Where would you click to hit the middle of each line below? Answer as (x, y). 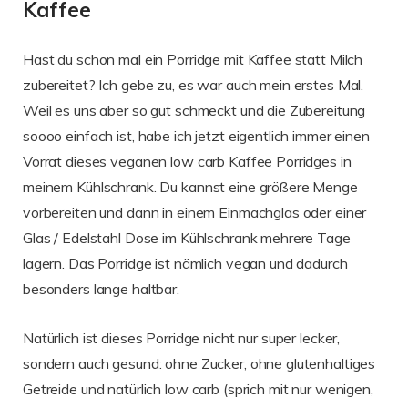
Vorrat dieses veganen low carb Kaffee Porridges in (187, 161)
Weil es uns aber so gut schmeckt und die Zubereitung (194, 110)
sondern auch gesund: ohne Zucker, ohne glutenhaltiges (199, 363)
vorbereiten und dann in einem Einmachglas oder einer (195, 212)
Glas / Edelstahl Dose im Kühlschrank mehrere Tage (187, 237)
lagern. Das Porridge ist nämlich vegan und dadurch (185, 263)
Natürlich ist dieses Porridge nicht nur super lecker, (182, 337)
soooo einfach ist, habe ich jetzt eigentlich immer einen (196, 135)
